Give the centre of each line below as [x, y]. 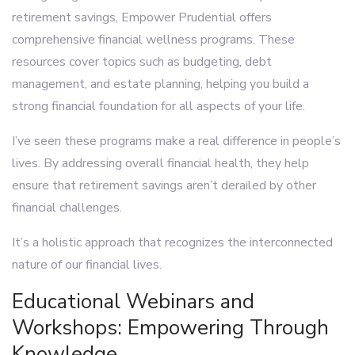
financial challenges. [67, 208]
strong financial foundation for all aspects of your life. [158, 106]
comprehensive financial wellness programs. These [153, 40]
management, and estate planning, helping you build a [160, 84]
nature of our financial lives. [87, 265]
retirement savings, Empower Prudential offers [142, 17]
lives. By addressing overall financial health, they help [160, 163]
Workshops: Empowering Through [170, 328]
